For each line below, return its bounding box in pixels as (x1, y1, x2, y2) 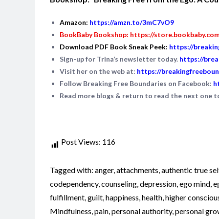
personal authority (111, 206, 172, 216)
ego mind (179, 178, 210, 188)
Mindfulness (50, 206, 91, 216)
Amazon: (60, 18, 88, 26)
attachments (116, 165, 158, 175)
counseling (101, 178, 137, 188)
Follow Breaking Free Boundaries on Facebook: (60, 79, 212, 88)
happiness (106, 192, 139, 202)
